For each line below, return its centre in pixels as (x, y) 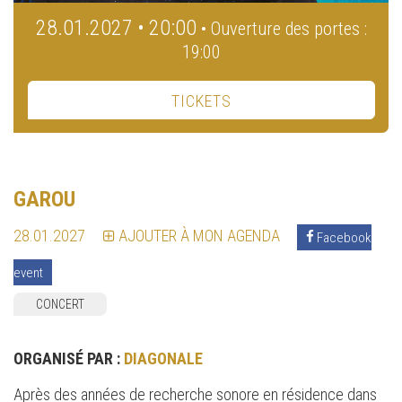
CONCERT (60, 305)
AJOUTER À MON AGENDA (199, 236)
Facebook (343, 237)
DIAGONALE (163, 359)
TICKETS (201, 101)
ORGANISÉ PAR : (69, 359)
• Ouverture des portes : (284, 29)
